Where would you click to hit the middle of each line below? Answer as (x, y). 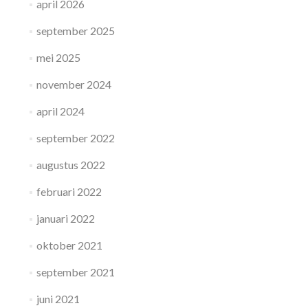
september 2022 (75, 138)
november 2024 (74, 84)
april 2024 (60, 111)
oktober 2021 (69, 245)
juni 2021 (58, 299)
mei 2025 (58, 57)
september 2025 (75, 31)
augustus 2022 (70, 165)
